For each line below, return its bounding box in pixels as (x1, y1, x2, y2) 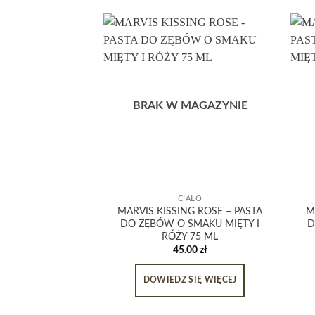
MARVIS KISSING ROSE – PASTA (117, 205, 263, 217)
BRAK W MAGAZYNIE (132, 99, 247, 111)
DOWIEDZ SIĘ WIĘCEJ (143, 276, 237, 285)
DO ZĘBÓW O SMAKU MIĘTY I (120, 218, 260, 229)
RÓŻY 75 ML (162, 231, 219, 242)
